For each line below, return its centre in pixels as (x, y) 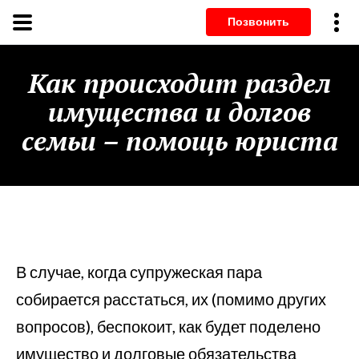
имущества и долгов (179, 112)
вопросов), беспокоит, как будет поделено (168, 326)
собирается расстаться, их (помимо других (171, 299)
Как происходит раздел (179, 83)
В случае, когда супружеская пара (139, 272)
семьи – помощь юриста (179, 141)
